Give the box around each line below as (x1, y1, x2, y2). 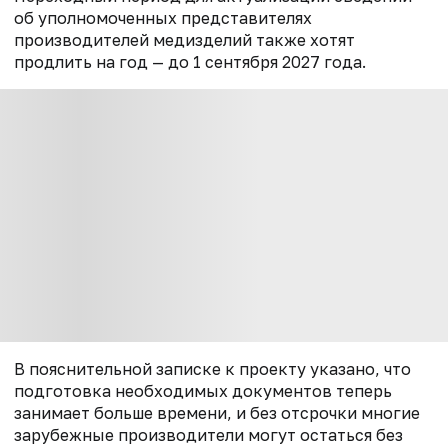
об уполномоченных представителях (14, 7, 312, 28)
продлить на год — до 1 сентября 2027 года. (14, 51, 366, 72)
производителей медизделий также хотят (14, 29, 355, 50)
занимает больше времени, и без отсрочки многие (14, 403, 420, 424)
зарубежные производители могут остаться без (14, 425, 403, 446)
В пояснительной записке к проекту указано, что (14, 359, 411, 380)
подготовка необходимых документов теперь (14, 381, 392, 402)
